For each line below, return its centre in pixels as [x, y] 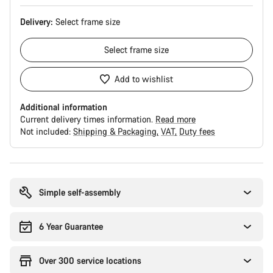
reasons [24, 180]
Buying [23, 168]
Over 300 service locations [90, 261]
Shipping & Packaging [116, 131]
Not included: [47, 131]
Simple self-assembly [80, 192]
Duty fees [197, 131]
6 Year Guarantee [71, 226]
